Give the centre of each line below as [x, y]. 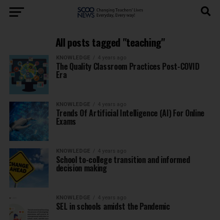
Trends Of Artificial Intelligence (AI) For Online [130, 113]
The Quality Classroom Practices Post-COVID [127, 66]
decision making [81, 168]
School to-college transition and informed [123, 160]
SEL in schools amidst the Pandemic [113, 206]
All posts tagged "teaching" [110, 42]
